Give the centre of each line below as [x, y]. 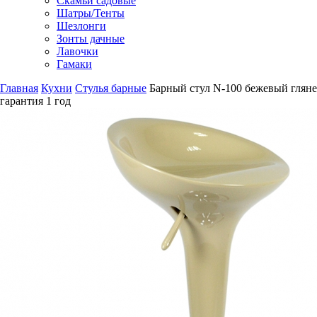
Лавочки [77, 51]
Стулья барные [111, 88]
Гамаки [74, 64]
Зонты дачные [91, 38]
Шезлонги [81, 25]
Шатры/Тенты [91, 13]
